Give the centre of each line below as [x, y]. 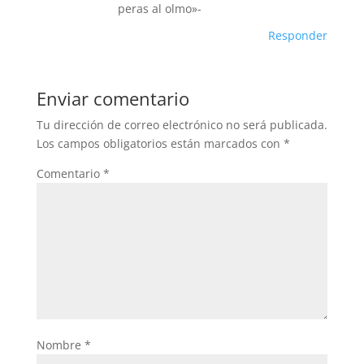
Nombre [60, 345]
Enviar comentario [113, 98]
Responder [298, 35]
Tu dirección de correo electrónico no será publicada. [182, 125]
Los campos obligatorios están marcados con [160, 143]
